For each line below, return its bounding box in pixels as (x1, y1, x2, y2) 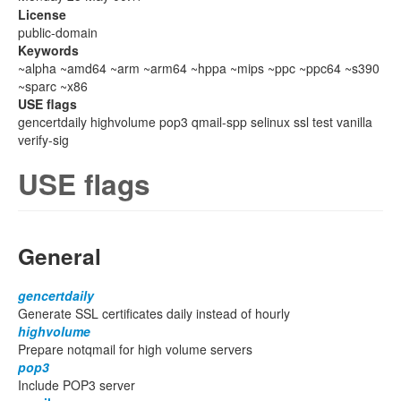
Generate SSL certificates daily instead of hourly (18, 304, 290, 322)
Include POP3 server (18, 376, 135, 394)
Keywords (18, 41, 79, 59)
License (18, 5, 66, 23)
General (18, 240, 101, 272)
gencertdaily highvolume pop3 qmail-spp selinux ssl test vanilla (18, 113, 372, 131)
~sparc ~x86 (18, 77, 88, 95)
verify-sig (18, 131, 69, 149)
